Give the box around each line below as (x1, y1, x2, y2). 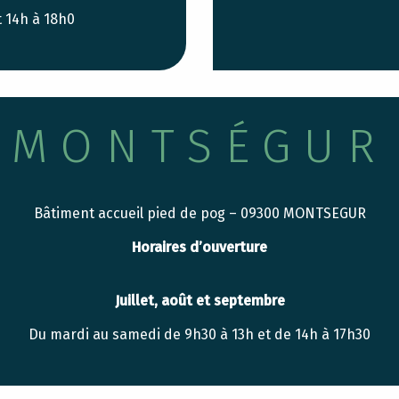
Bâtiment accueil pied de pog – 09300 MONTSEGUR (33, 205, 366, 222)
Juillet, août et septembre (114, 292, 285, 309)
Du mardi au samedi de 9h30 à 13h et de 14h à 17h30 (28, 326, 370, 343)
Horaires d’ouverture (132, 239, 267, 256)
